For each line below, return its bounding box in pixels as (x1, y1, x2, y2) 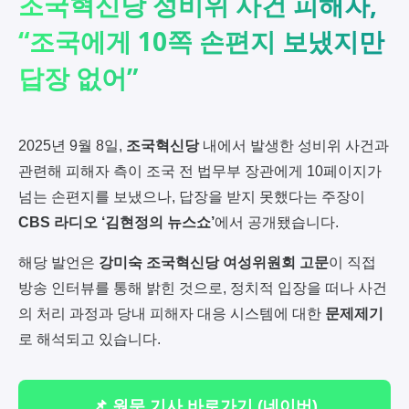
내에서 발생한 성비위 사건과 (199, 138, 389, 154)
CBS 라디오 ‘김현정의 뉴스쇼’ (18, 215, 215, 231)
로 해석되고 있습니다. (18, 331, 161, 348)
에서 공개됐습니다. (215, 215, 339, 231)
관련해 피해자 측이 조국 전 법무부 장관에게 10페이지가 (18, 163, 382, 180)
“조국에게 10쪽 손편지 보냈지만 (18, 24, 384, 59)
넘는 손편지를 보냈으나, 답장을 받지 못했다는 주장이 (18, 189, 365, 205)
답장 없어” (18, 60, 138, 96)
